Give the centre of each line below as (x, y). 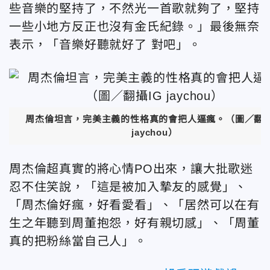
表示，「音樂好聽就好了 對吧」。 (105, 45)
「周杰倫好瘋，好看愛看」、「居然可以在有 (134, 205)
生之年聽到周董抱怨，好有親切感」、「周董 (134, 223)
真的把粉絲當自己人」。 (78, 241)
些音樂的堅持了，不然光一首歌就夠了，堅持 (134, 9)
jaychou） (155, 132)
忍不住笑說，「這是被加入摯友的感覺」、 (128, 187)
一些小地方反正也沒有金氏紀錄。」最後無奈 (134, 27)
